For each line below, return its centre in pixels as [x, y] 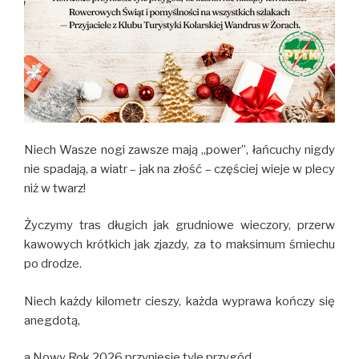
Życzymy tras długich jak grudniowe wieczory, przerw [179, 226]
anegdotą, [52, 320]
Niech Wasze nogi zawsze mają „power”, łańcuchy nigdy [179, 149]
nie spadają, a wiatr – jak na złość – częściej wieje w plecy [179, 169]
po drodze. [53, 264]
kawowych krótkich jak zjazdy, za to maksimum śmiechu [179, 245]
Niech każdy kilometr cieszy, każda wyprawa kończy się [179, 301]
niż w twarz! [55, 188]
